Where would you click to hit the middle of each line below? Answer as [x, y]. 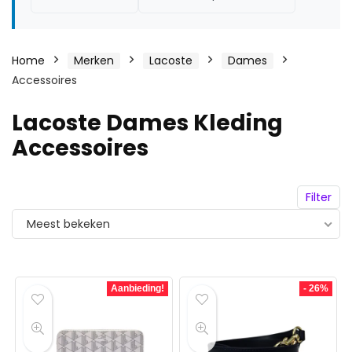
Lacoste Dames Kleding [147, 123]
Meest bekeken [68, 224]
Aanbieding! [137, 288]
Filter [319, 197]
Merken [94, 60]
